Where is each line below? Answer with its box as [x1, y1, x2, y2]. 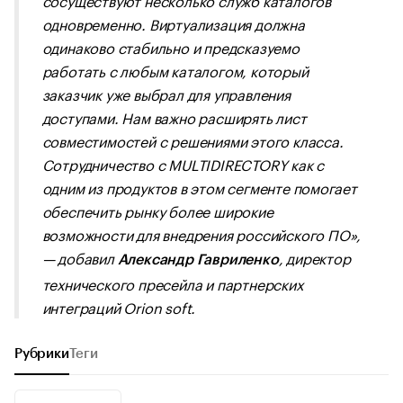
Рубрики [14, 347, 69, 361]
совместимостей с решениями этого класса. [41, 129, 344, 151]
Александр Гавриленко [117, 253, 279, 267]
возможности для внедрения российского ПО [41, 222, 350, 245]
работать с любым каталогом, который [41, 58, 309, 81]
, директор [278, 246, 351, 268]
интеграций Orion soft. [41, 295, 196, 318]
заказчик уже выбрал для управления [41, 82, 291, 104]
